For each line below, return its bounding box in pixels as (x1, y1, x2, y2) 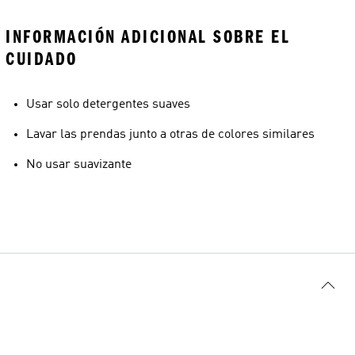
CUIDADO (6, 48, 78, 70)
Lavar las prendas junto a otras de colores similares (26, 128, 315, 141)
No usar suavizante (26, 158, 132, 171)
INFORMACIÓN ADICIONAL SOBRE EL (6, 26, 290, 48)
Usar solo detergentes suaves (26, 98, 190, 111)
